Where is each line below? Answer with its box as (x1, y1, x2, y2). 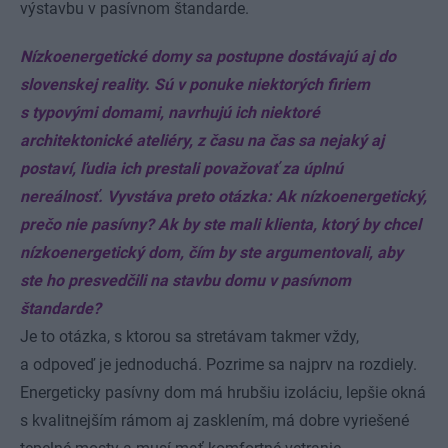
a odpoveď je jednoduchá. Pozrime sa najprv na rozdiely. (20, 355, 417, 375)
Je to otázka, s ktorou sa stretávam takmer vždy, (20, 327, 359, 347)
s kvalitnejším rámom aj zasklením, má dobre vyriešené (20, 411, 409, 431)
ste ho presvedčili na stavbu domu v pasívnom (20, 271, 351, 291)
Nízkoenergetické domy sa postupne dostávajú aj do (20, 47, 396, 67)
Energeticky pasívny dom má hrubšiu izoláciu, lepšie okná (20, 383, 426, 403)
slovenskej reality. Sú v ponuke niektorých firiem (20, 75, 370, 95)
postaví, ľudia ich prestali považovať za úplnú (20, 159, 343, 179)
